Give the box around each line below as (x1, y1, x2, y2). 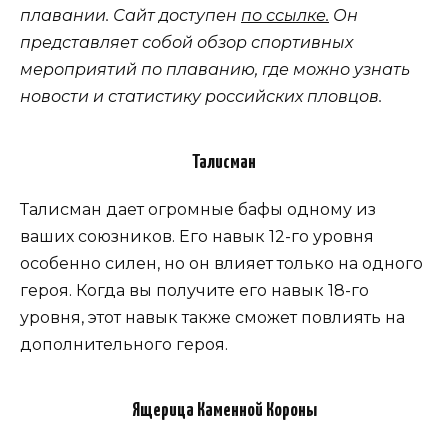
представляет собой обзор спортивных (20, 33, 353, 53)
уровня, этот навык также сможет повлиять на (20, 308, 405, 328)
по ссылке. (241, 6, 329, 26)
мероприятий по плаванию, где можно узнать (20, 60, 410, 80)
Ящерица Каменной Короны (131, 401, 317, 421)
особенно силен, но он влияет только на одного (20, 254, 423, 274)
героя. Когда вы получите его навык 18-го (20, 281, 369, 301)
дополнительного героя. (20, 335, 228, 355)
